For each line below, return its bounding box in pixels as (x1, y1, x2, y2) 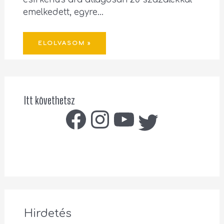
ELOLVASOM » (37, 40, 91, 47)
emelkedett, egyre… (22, 7, 103, 17)
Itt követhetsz (24, 93, 75, 107)
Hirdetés (24, 207, 72, 219)
